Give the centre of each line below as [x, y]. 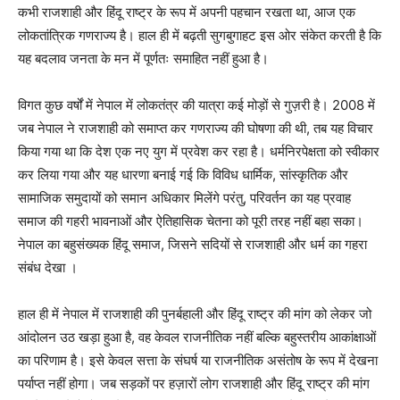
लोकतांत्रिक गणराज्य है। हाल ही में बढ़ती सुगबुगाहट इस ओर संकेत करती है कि [200, 36]
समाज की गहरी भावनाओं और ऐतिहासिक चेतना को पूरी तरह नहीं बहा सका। [191, 221]
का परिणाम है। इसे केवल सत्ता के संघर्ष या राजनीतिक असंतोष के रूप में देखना [198, 361]
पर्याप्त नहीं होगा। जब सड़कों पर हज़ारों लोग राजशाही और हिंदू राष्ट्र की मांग [194, 384]
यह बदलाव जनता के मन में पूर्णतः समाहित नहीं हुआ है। [143, 59]
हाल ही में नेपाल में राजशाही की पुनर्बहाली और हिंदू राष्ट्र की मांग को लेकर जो [195, 314]
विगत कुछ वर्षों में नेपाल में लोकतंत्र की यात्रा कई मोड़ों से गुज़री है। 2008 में [196, 105]
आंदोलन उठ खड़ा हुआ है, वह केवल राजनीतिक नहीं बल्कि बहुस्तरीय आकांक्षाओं [197, 337]
